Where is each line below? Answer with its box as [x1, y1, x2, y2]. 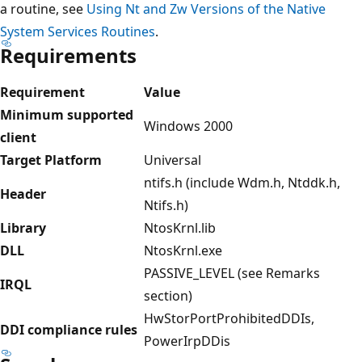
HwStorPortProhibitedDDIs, [144, 309, 314, 327]
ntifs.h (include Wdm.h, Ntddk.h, [144, 173, 340, 192]
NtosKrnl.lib [144, 218, 216, 237]
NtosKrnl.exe [144, 241, 222, 259]
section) [144, 286, 192, 305]
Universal [144, 150, 201, 169]
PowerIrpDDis [144, 331, 230, 350]
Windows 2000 [144, 116, 233, 135]
